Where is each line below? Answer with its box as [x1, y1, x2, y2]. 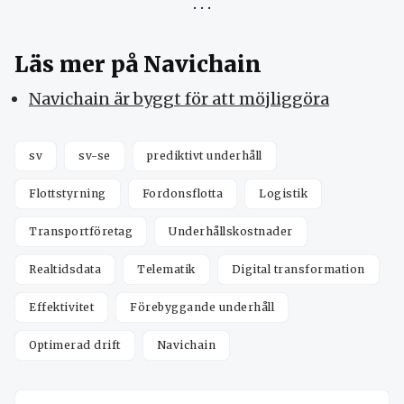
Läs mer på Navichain [14, 50, 262, 78]
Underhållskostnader [169, 224, 293, 238]
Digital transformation [231, 262, 365, 276]
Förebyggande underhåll [130, 299, 274, 314]
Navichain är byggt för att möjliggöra [29, 87, 329, 109]
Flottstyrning [29, 186, 106, 200]
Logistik [259, 186, 308, 200]
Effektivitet [29, 299, 94, 314]
